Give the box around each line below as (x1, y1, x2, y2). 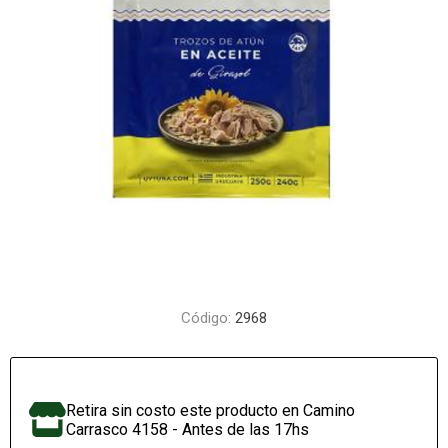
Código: (181, 309, 231, 327)
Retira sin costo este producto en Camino (66, 401, 356, 420)
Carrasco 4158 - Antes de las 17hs (66, 420, 310, 439)
